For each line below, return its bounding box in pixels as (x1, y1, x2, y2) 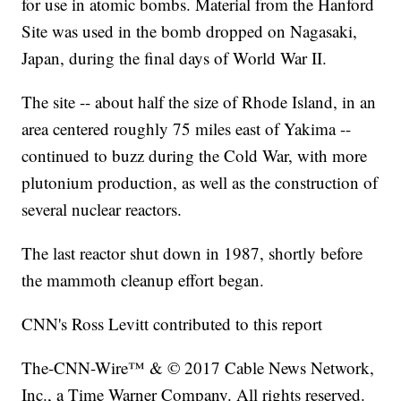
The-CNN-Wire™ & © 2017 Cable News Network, (21, 356, 375, 380)
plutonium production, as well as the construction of (21, 171, 379, 194)
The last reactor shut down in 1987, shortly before (21, 242, 363, 265)
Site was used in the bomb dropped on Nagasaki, (21, 20, 358, 43)
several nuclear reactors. (21, 198, 183, 221)
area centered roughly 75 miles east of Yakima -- (21, 117, 352, 141)
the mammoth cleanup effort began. (21, 269, 265, 292)
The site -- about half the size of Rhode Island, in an (21, 90, 377, 114)
